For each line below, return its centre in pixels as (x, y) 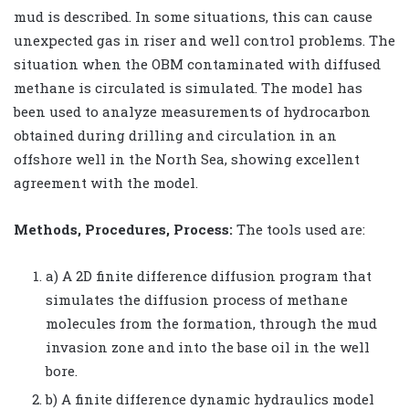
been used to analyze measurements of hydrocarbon (192, 111)
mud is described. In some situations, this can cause (193, 16)
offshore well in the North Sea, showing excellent (187, 158)
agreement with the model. (106, 182)
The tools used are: (299, 229)
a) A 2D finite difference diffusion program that (209, 275)
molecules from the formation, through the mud (211, 323)
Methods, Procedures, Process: (123, 229)
